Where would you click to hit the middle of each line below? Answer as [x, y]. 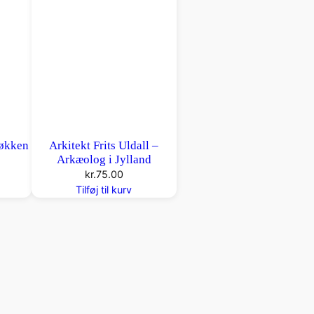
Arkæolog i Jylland [104, 160]
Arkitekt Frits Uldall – [104, 146]
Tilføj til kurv [104, 190]
